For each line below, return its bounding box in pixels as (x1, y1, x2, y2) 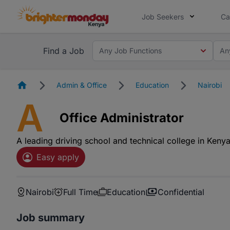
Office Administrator (60, 110, 184, 125)
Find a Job (43, 46, 84, 56)
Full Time (63, 187, 98, 197)
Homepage (27, 79, 64, 88)
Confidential (158, 187, 204, 197)
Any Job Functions (99, 46, 162, 55)
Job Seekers (142, 12, 184, 21)
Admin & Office (56, 81, 107, 89)
